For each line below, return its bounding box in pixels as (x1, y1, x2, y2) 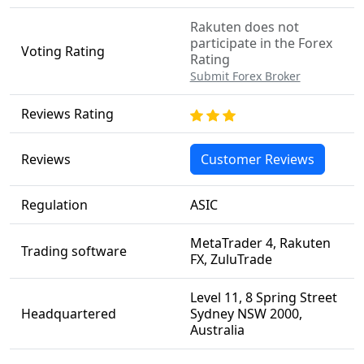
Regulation (20, 196, 88, 214)
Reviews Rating (20, 105, 114, 123)
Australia (189, 321, 245, 339)
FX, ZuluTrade (189, 250, 272, 268)
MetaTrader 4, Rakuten (189, 234, 331, 252)
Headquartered (20, 305, 116, 323)
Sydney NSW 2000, (189, 305, 302, 323)
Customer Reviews (200, 150, 314, 168)
